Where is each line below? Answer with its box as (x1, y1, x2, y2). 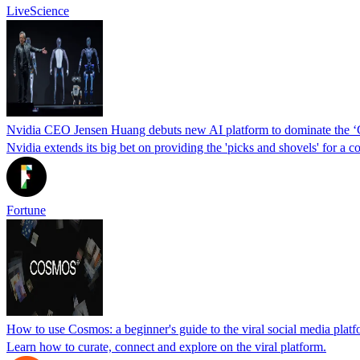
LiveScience (6, 3, 69, 18)
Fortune (6, 202, 46, 217)
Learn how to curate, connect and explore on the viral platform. (6, 339, 326, 354)
